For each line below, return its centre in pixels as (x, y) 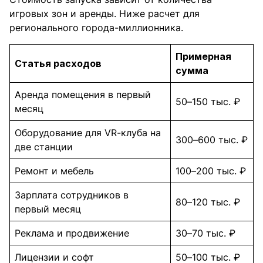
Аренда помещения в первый (83, 95)
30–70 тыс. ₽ (205, 233)
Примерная (203, 57)
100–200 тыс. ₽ (211, 171)
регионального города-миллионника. (96, 28)
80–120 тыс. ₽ (208, 202)
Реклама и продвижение (72, 233)
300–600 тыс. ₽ (212, 140)
